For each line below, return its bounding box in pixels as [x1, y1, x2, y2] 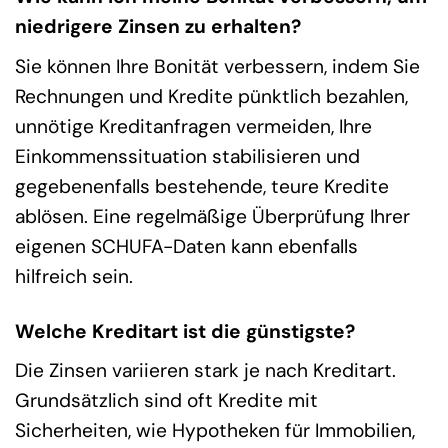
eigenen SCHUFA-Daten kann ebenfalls [15, 233, 358, 259]
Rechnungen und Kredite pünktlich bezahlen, [15, 83, 408, 109]
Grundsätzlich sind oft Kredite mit [15, 388, 318, 414]
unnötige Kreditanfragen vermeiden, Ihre [15, 113, 372, 139]
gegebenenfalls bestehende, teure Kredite [15, 173, 389, 199]
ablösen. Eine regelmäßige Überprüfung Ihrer [15, 203, 410, 229]
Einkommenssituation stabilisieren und [15, 143, 360, 169]
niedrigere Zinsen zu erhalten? [15, 13, 301, 39]
